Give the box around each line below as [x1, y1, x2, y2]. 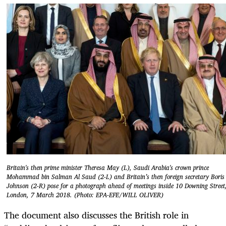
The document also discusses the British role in [4, 207, 189, 222]
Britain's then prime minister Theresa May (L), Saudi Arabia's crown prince [7, 162, 209, 174]
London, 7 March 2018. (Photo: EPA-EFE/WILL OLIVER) [7, 190, 163, 201]
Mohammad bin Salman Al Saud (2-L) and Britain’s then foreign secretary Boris [7, 172, 224, 183]
